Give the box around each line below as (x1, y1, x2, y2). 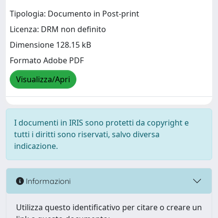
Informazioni (24, 176, 71, 186)
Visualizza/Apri (16, 74, 70, 85)
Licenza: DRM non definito (10, 24, 106, 35)
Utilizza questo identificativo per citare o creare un (16, 202, 202, 213)
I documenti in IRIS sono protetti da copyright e (14, 117, 189, 128)
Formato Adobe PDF (10, 55, 84, 66)
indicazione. (14, 141, 58, 151)
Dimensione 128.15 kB (10, 39, 91, 51)
